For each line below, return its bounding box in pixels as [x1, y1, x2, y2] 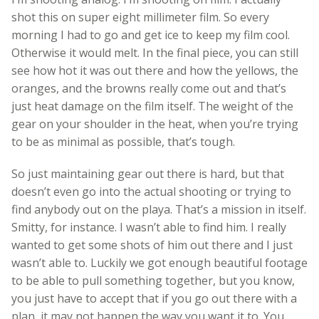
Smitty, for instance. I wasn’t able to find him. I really [11, 219, 286, 235]
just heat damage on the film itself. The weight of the [11, 98, 293, 114]
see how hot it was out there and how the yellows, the [11, 62, 298, 78]
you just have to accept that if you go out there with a [11, 290, 297, 306]
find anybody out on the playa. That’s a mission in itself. [11, 201, 306, 217]
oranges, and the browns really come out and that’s [11, 80, 286, 96]
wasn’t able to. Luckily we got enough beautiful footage [11, 254, 308, 271]
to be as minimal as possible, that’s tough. [11, 133, 235, 150]
